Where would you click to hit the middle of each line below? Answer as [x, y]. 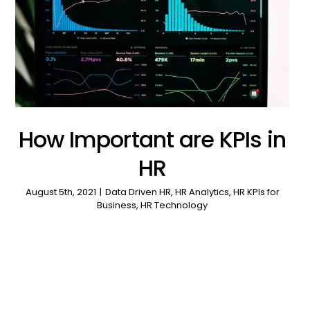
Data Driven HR [138, 192]
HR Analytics [202, 192]
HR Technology [174, 206]
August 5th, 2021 [61, 192]
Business [117, 206]
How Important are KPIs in [152, 140]
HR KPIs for [256, 192]
